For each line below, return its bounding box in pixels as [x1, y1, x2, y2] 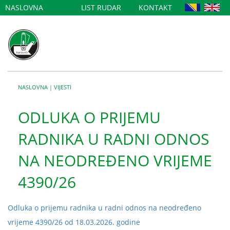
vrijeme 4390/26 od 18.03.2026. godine [8, 217, 140, 227]
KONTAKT [139, 3, 172, 12]
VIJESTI [54, 83, 71, 91]
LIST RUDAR [81, 3, 121, 12]
